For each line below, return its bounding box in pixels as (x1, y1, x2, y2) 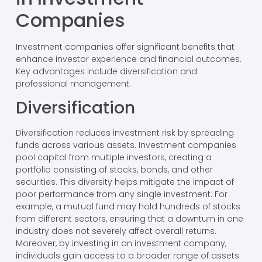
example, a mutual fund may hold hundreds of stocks (15, 201, 240, 213)
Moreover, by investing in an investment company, (15, 237, 226, 250)
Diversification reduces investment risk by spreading (15, 127, 234, 139)
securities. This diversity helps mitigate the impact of (15, 176, 234, 188)
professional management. (15, 77, 131, 89)
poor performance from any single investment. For (15, 188, 227, 201)
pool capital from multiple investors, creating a (15, 151, 212, 164)
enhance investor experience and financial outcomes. (15, 53, 242, 65)
